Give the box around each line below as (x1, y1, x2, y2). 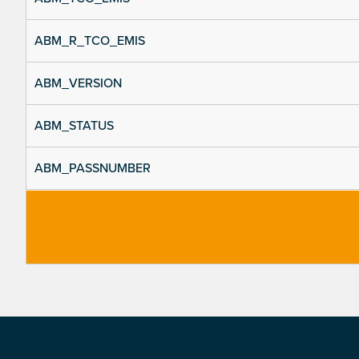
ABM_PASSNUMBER (34, 160, 151, 177)
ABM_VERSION (34, 75, 122, 92)
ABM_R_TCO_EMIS (34, 33, 145, 50)
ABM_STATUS (34, 118, 114, 135)
